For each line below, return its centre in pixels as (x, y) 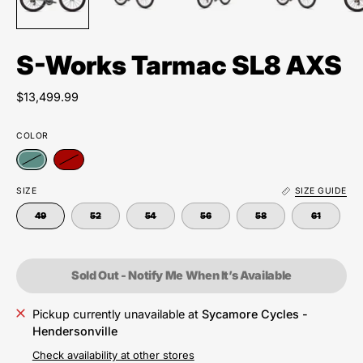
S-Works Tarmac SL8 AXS (179, 65)
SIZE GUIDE (320, 191)
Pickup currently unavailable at (117, 314)
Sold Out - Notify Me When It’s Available (181, 275)
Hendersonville (75, 331)
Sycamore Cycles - (254, 314)
